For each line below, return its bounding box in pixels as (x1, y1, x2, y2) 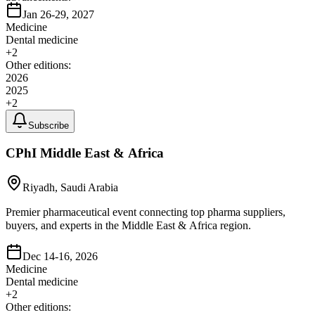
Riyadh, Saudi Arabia (22, 181, 118, 194)
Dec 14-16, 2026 (22, 250, 98, 263)
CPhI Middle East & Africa (6, 146, 164, 161)
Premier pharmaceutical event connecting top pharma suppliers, (6, 206, 285, 219)
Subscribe (28, 120, 69, 131)
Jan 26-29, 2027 (22, 8, 94, 20)
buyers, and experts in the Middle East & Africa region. (6, 219, 251, 232)
